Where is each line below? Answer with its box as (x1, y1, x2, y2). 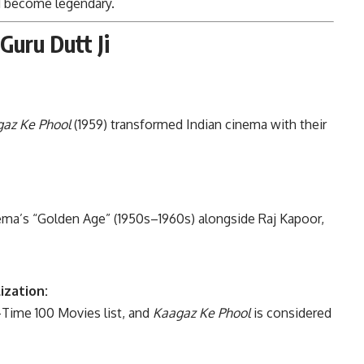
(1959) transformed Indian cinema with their (71, 115, 327, 132)
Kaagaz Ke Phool (153, 304, 250, 321)
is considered (250, 304, 331, 321)
